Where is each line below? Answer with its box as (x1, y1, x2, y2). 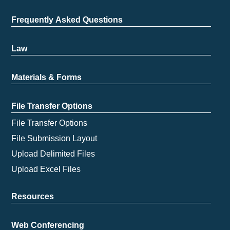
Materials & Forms (11, 72, 82, 82)
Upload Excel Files (11, 164, 81, 174)
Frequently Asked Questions (11, 15, 123, 24)
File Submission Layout (11, 133, 98, 143)
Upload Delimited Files (11, 149, 95, 158)
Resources (11, 191, 54, 201)
